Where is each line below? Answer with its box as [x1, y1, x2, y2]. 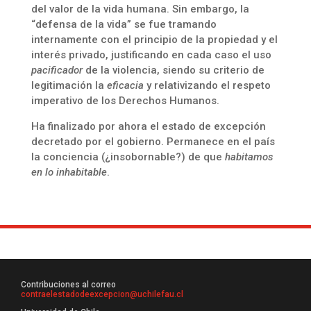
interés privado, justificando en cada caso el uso [31, 49, 271, 61]
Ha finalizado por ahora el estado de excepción [31, 120, 266, 133]
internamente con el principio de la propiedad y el [31, 33, 278, 46]
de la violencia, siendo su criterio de [82, 64, 264, 76]
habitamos [224, 151, 274, 163]
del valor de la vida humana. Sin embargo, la [31, 3, 249, 15]
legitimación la [31, 79, 107, 92]
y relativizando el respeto [143, 79, 271, 92]
